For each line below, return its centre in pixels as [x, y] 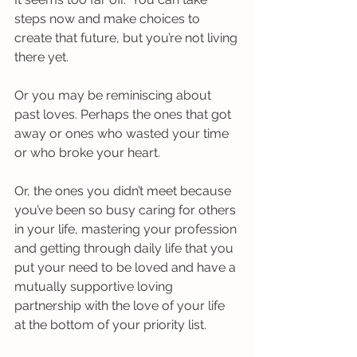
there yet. [41, 57]
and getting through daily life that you [126, 248]
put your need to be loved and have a [127, 267]
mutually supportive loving [95, 286]
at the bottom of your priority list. [112, 324]
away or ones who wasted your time [123, 133]
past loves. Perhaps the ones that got [124, 114]
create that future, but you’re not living [127, 37]
